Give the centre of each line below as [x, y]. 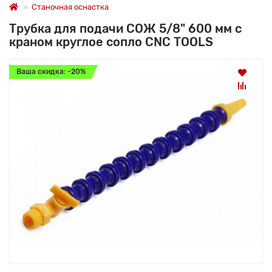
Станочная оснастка [70, 7]
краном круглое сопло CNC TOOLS [111, 42]
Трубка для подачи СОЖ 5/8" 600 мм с [125, 28]
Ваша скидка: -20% [51, 71]
